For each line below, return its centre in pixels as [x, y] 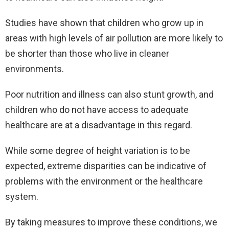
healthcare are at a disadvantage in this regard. [99, 125]
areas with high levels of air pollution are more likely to [114, 38]
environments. [35, 69]
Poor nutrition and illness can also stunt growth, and [109, 94]
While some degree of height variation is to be [98, 151]
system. [22, 197]
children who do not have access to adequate [97, 110]
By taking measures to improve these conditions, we [111, 222]
